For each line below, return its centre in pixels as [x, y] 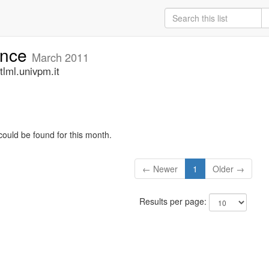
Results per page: [174, 201]
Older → [228, 169]
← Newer [160, 169]
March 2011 [60, 57]
